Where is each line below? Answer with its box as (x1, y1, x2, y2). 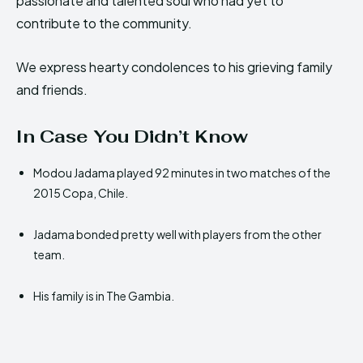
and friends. (16, 81, 88, 99)
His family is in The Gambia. (33, 288, 174, 304)
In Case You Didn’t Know (16, 125, 248, 148)
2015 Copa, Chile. (33, 186, 128, 201)
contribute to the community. (16, 15, 192, 32)
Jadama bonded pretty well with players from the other (33, 227, 322, 242)
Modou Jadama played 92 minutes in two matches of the (33, 165, 331, 181)
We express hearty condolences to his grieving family (16, 58, 332, 76)
